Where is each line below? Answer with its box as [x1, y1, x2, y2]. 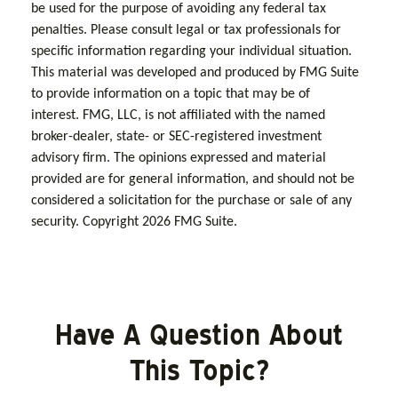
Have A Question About [55, 316, 343, 352]
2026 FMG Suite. [142, 214, 237, 229]
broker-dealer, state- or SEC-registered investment [31, 129, 322, 144]
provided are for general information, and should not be [31, 171, 354, 187]
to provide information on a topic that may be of [31, 86, 310, 101]
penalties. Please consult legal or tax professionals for [31, 22, 341, 37]
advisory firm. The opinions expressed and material [31, 150, 326, 165]
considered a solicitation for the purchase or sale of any [31, 193, 352, 208]
